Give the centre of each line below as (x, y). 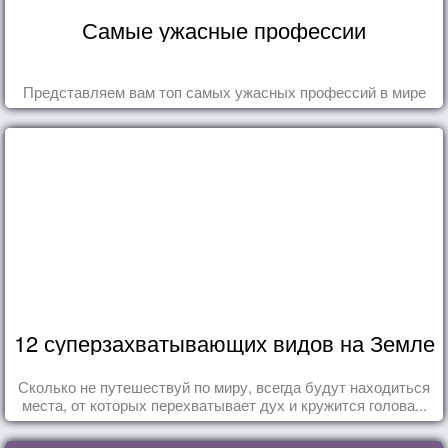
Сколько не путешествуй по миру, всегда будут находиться (224, 386)
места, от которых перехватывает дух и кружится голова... (224, 404)
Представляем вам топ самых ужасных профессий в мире (224, 91)
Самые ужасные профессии (224, 29)
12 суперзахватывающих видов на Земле (224, 342)
